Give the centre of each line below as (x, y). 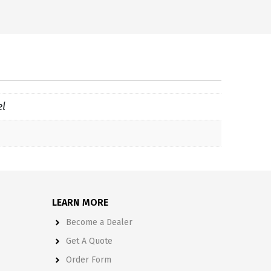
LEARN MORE (80, 202)
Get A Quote (89, 241)
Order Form (88, 260)
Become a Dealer (99, 222)
